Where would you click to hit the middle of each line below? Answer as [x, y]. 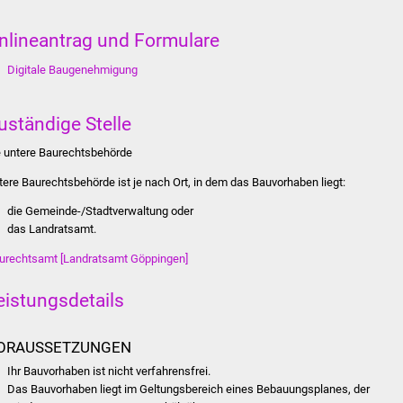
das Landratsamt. [52, 229]
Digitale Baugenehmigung [73, 69]
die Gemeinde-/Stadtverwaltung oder [101, 211]
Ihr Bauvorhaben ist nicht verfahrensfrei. [109, 371]
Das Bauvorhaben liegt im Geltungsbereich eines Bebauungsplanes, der [189, 389]
